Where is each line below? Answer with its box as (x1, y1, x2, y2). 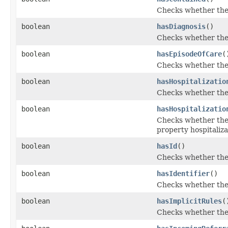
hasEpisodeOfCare (157, 49, 222, 58)
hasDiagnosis (157, 22, 206, 31)
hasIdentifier (157, 169, 210, 178)
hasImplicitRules (157, 196, 222, 205)
